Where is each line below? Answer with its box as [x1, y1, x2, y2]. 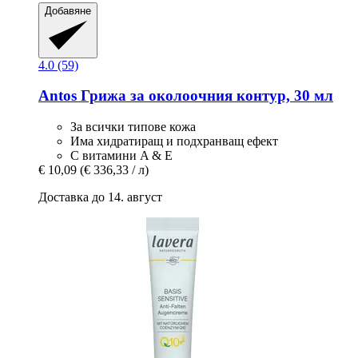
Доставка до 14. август [38, 189, 162, 204]
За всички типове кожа [70, 119, 196, 133]
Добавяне [45, 5, 91, 18]
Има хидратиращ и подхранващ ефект [70, 133, 278, 148]
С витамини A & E [70, 148, 173, 162]
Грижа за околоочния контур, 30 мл [77, 87, 333, 105]
